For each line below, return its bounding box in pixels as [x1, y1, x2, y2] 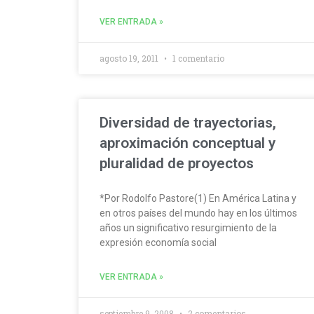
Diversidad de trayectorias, [100, 114, 276, 131]
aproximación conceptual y [100, 134, 275, 151]
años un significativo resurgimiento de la [100, 221, 277, 233]
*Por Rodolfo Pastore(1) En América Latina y [100, 192, 296, 204]
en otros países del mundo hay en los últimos [100, 207, 297, 219]
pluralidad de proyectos [100, 154, 254, 172]
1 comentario [170, 52, 224, 64]
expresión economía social [100, 236, 217, 248]
